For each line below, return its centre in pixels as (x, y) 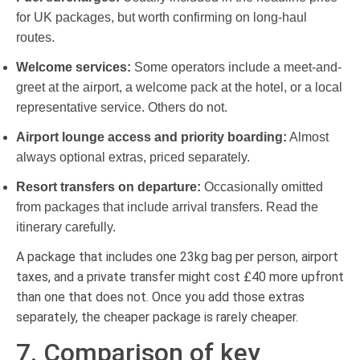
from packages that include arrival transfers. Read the (167, 207)
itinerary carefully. (66, 227)
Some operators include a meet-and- (236, 67)
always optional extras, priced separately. (133, 157)
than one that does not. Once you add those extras (160, 297)
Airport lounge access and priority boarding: (151, 137)
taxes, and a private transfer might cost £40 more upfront (180, 276)
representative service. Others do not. (122, 107)
